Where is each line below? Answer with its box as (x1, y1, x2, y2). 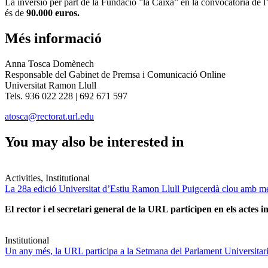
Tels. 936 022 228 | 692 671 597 (5, 90, 127, 101)
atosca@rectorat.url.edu (5, 111, 94, 121)
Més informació (5, 30, 102, 46)
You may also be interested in (5, 133, 184, 150)
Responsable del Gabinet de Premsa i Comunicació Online (5, 69, 226, 80)
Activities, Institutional (5, 172, 90, 183)
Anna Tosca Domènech (5, 58, 94, 69)
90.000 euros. (26, 8, 80, 19)
